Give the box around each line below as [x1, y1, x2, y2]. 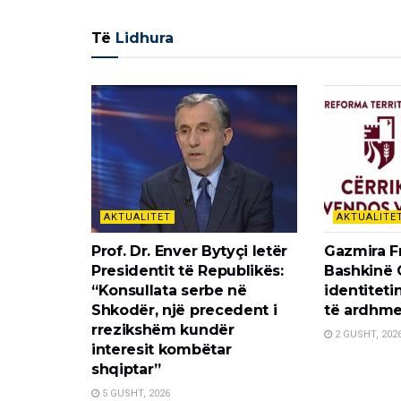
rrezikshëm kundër [91, 320, 235, 338]
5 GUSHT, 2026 [99, 387, 170, 399]
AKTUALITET [104, 210, 171, 223]
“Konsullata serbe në [91, 281, 247, 299]
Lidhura [115, 30, 174, 47]
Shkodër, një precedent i [91, 301, 277, 319]
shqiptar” [91, 360, 162, 378]
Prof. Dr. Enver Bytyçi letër [91, 242, 288, 260]
